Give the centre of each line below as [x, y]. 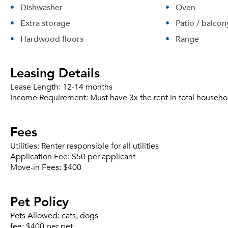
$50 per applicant [104, 157]
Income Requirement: [50, 98]
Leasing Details [55, 72]
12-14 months [88, 87]
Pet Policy [39, 201]
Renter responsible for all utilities [100, 146]
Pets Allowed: [36, 216]
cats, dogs [80, 216]
